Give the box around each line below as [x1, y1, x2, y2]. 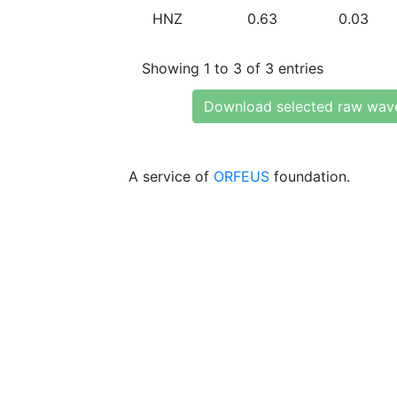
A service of [128, 167, 214, 185]
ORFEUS [214, 167, 269, 185]
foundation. [269, 167, 350, 185]
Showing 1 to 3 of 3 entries [142, 58, 323, 77]
